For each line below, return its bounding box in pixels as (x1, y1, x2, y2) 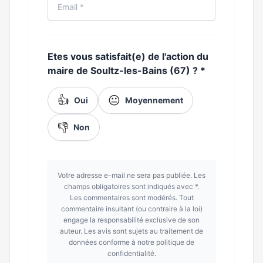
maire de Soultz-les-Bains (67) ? (48, 65, 200, 76)
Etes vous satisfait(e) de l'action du (48, 50, 208, 62)
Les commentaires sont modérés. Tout (69, 193, 194, 202)
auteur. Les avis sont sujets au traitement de (60, 227, 203, 235)
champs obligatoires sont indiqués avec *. (64, 182, 199, 191)
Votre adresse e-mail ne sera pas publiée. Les (58, 171, 205, 180)
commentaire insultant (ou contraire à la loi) (60, 204, 203, 213)
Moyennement (125, 95, 183, 105)
